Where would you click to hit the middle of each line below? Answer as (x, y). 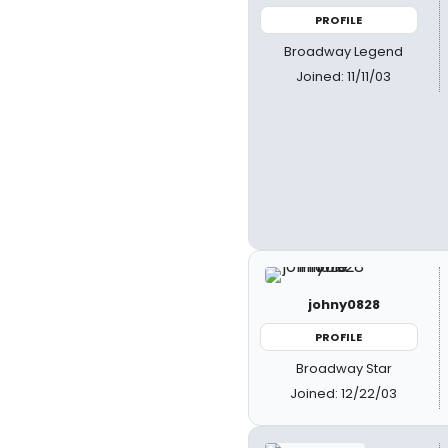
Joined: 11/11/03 (344, 76)
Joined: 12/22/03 (344, 393)
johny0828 (343, 304)
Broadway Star (343, 368)
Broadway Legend (344, 51)
